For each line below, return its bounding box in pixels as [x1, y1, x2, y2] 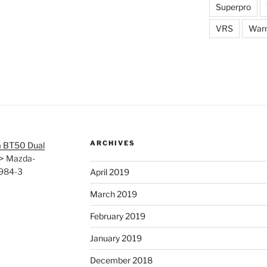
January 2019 [89, 233, 142, 244]
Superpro [215, 2, 251, 13]
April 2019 [89, 167, 129, 178]
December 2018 [89, 255, 153, 266]
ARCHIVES [89, 139, 135, 148]
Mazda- [6, 153, 35, 164]
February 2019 [89, 211, 145, 222]
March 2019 [89, 189, 137, 200]
